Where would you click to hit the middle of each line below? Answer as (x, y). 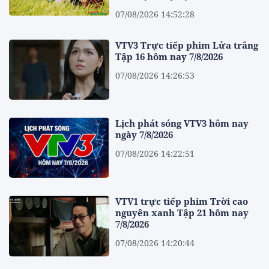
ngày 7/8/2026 (144, 134)
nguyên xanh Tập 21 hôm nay (182, 213)
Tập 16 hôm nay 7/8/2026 (169, 56)
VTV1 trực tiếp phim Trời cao (182, 201)
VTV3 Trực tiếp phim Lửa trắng (187, 45)
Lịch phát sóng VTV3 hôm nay (182, 123)
